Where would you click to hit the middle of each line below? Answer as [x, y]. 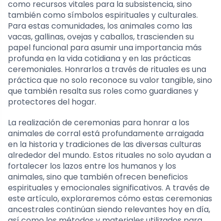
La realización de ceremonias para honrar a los [99, 122]
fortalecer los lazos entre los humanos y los [92, 166]
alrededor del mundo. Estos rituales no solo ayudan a [110, 155]
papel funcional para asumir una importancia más [105, 47]
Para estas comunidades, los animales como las [100, 26]
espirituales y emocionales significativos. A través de [109, 187]
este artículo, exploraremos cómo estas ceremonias [110, 198]
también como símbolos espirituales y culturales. [103, 15]
